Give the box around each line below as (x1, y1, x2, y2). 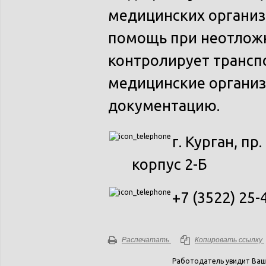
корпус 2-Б (132, 156, 207, 173)
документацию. (108, 97, 223, 114)
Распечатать (122, 236, 169, 244)
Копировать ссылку (195, 236, 262, 244)
